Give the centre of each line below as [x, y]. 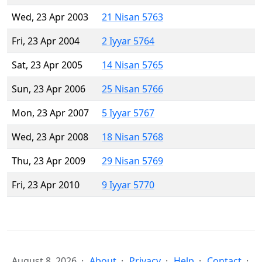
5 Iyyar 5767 [128, 113]
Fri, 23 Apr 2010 [46, 185]
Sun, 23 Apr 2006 [49, 89]
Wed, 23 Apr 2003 [50, 17]
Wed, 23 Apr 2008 [50, 137]
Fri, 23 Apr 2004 [46, 41]
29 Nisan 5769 [132, 161]
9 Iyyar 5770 [128, 185]
